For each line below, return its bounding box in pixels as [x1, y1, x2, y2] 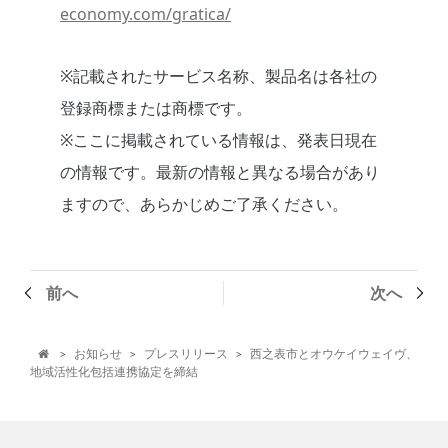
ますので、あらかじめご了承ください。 [60, 193, 348, 216]
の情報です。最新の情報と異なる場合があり [60, 161, 380, 184]
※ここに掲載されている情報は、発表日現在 [60, 129, 377, 152]
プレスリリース [143, 345, 228, 363]
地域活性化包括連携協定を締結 [30, 363, 198, 381]
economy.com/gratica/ [60, 3, 231, 26]
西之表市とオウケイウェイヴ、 [249, 345, 418, 363]
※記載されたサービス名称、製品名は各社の [60, 65, 377, 88]
